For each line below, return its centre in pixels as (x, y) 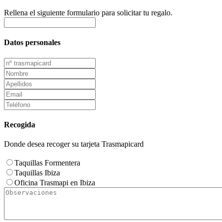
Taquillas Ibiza (37, 173)
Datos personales (32, 43)
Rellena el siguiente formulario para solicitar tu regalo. (88, 13)
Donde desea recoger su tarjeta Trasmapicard (74, 144)
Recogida (20, 124)
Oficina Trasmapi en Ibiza (55, 183)
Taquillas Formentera (47, 163)
